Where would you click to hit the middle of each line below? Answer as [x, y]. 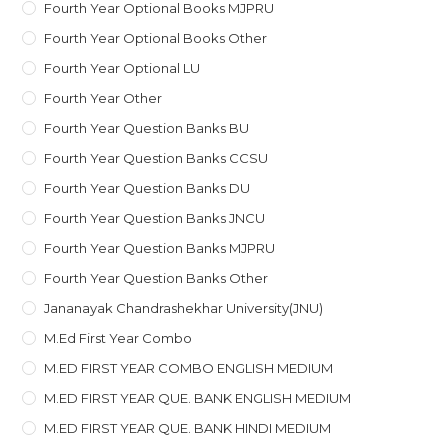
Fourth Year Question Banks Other [156, 277]
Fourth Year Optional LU [122, 67]
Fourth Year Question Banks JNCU [155, 217]
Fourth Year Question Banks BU [147, 127]
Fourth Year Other [103, 97]
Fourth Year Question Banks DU [147, 187]
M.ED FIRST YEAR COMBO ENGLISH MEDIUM [189, 367]
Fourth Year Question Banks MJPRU [160, 247]
